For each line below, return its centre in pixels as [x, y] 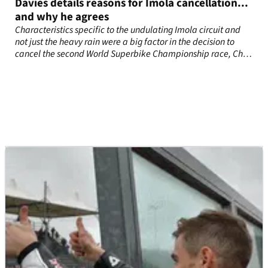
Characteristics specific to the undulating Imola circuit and [128, 30]
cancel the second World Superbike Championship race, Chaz [134, 54]
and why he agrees [62, 17]
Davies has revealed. [55, 66]
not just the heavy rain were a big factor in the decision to [125, 42]
